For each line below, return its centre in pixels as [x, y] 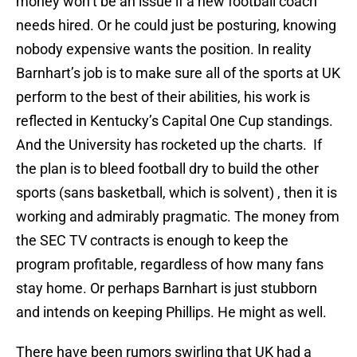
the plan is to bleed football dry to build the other [167, 169]
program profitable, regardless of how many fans [170, 265]
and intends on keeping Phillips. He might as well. [171, 312]
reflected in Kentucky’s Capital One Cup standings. [175, 121]
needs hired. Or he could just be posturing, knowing [176, 25]
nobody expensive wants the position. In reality [164, 49]
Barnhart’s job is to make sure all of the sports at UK [178, 73]
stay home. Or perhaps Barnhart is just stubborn [167, 288]
